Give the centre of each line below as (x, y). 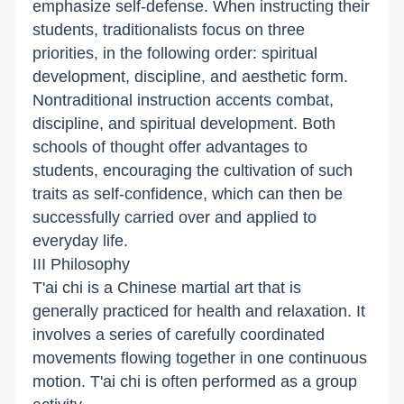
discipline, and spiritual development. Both (184, 123)
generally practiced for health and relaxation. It (199, 311)
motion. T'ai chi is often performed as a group (195, 381)
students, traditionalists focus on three (169, 29)
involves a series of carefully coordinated (179, 334)
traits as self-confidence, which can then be (188, 193)
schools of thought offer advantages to (170, 147)
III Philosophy (82, 264)
